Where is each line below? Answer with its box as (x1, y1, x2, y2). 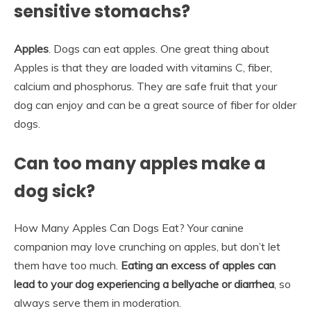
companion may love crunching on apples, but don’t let (14, 239, 280, 254)
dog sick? (14, 179, 95, 203)
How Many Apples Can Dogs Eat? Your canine (14, 221, 244, 235)
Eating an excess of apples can (121, 258, 276, 273)
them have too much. (14, 258, 121, 273)
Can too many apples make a (14, 151, 266, 175)
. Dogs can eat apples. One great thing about (49, 41, 269, 56)
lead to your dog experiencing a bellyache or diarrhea (14, 277, 274, 292)
